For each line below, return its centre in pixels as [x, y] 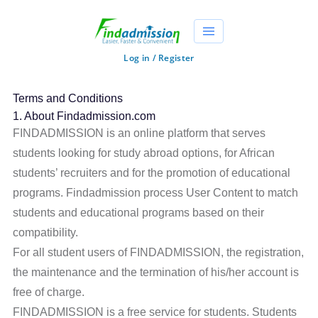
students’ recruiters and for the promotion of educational [152, 173]
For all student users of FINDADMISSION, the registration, [159, 252]
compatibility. [46, 232]
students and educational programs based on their [139, 213]
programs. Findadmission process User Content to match [156, 193]
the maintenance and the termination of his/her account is [156, 272]
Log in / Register [159, 58]
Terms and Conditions [68, 98]
